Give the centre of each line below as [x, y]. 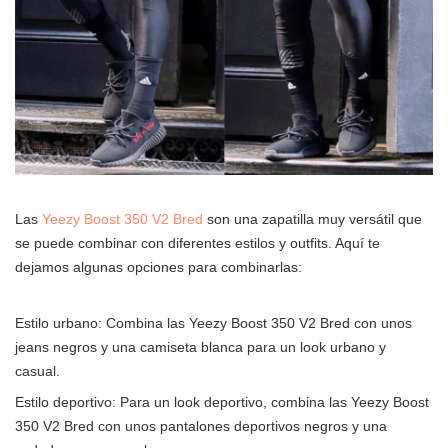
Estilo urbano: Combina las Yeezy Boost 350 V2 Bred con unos [213, 322]
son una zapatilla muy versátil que [312, 218]
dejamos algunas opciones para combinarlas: [158, 266]
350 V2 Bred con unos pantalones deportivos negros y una [201, 425]
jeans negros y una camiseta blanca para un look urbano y [200, 346]
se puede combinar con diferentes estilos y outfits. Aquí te [197, 242]
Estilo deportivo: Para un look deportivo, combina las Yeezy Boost [222, 401]
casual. [37, 370]
